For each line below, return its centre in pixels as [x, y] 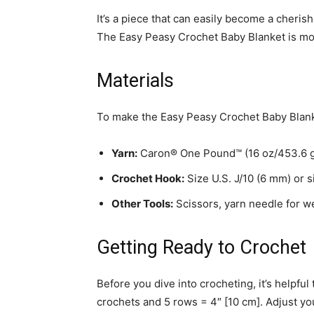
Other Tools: [142, 204]
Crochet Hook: [148, 178]
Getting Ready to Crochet [202, 247]
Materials [135, 81]
